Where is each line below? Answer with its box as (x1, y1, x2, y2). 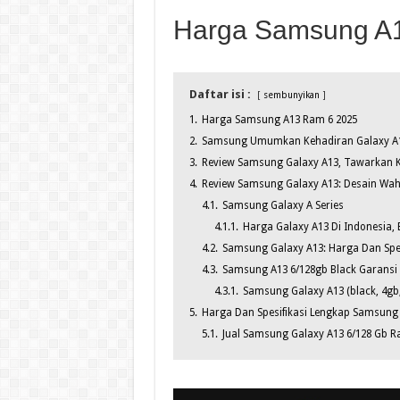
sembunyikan (262, 89, 320, 101)
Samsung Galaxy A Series (221, 199, 344, 212)
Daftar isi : (188, 87, 251, 102)
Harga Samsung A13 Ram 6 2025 (201, 113, 357, 127)
